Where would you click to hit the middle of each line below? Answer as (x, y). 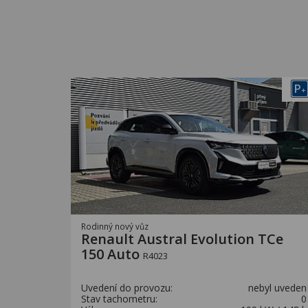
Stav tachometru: (119, 299)
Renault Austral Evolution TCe (182, 239)
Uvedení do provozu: (127, 288)
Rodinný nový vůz (115, 226)
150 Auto (112, 254)
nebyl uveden (277, 288)
